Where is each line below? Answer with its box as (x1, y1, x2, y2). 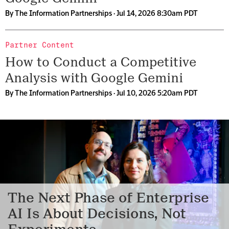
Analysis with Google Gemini (5, 70, 183, 86)
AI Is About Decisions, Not (8, 205, 186, 222)
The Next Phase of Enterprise (8, 189, 209, 207)
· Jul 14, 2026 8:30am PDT (112, 10, 198, 17)
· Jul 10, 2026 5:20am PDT (112, 90, 198, 97)
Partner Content (5, 40, 74, 50)
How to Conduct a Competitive (5, 54, 196, 70)
